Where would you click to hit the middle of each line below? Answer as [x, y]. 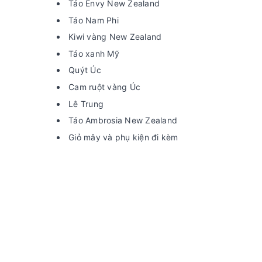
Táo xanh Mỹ [94, 53]
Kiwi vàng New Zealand [115, 37]
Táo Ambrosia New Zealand [123, 120]
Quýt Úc [85, 70]
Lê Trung [86, 104]
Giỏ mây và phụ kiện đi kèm [123, 137]
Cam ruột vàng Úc [104, 87]
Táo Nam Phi [94, 20]
